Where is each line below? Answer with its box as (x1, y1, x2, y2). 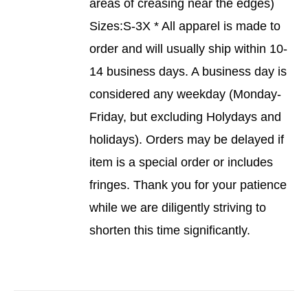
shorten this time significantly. (89, 223, 251, 237)
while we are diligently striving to (89, 201, 267, 214)
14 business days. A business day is (89, 65, 287, 78)
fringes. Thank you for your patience (89, 178, 287, 192)
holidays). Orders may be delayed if (89, 133, 285, 146)
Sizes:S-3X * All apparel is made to (89, 19, 281, 33)
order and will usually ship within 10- (89, 42, 288, 56)
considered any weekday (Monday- (89, 87, 282, 101)
